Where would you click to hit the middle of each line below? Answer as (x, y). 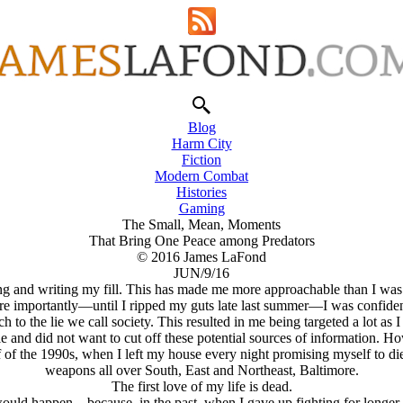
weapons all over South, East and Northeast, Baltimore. (201, 370)
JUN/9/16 (201, 273)
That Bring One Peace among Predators (201, 241)
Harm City (201, 143)
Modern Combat (201, 176)
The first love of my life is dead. (201, 386)
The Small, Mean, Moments (201, 224)
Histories (201, 192)
